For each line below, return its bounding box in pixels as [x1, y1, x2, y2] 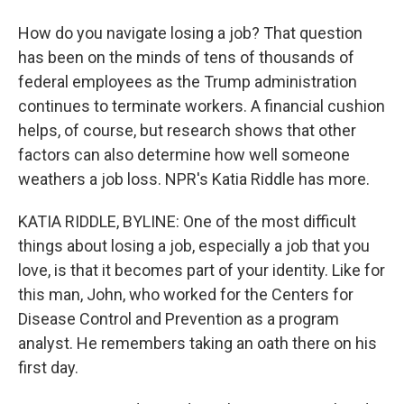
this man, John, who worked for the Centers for [18, 285, 353, 304]
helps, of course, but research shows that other [18, 121, 356, 140]
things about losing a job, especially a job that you [18, 236, 370, 255]
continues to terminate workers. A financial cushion [18, 96, 385, 115]
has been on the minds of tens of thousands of [18, 48, 354, 67]
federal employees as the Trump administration [18, 72, 357, 91]
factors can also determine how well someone [18, 145, 350, 164]
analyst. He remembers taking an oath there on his [18, 334, 377, 353]
